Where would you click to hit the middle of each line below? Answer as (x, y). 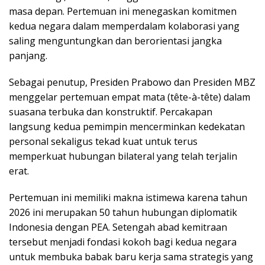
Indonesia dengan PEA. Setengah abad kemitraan (118, 227)
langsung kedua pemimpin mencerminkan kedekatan (127, 126)
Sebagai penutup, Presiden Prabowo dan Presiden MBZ (132, 82)
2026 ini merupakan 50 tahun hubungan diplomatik (123, 212)
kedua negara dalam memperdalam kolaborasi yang (124, 26)
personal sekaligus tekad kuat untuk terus (103, 141)
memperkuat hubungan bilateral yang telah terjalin (123, 156)
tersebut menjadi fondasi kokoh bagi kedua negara (123, 242)
